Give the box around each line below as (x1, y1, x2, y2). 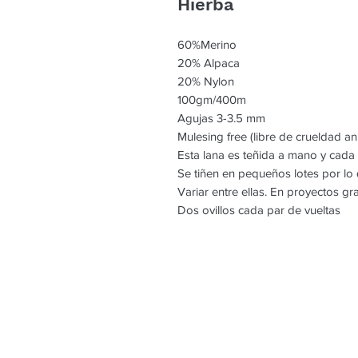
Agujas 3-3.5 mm (177, 111, 265, 125)
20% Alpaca (177, 56, 240, 70)
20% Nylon (177, 74, 234, 89)
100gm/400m (177, 93, 246, 107)
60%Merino (177, 38, 237, 52)
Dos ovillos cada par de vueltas (177, 203, 340, 217)
